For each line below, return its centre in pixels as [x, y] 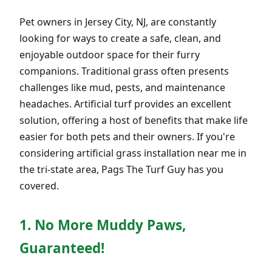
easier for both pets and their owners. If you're [127, 136]
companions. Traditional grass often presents [124, 71]
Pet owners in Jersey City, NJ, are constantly [118, 22]
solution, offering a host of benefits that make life [134, 120]
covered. [39, 185]
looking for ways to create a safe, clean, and [120, 38]
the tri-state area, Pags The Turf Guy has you [121, 169]
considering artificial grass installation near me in [133, 153]
